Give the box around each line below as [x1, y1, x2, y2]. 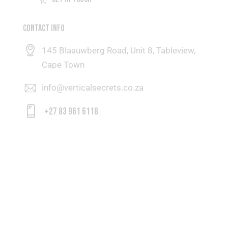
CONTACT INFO [23, 23, 65, 34]
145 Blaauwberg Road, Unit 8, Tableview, [42, 45, 196, 56]
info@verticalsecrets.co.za [42, 82, 144, 93]
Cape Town [42, 60, 85, 70]
